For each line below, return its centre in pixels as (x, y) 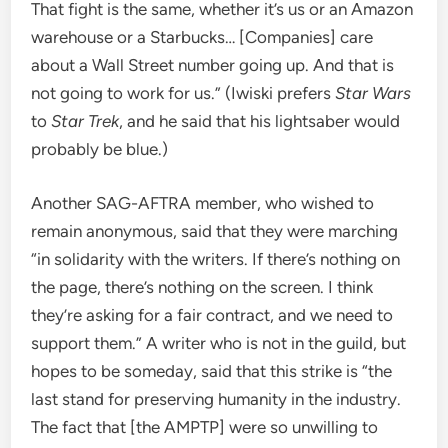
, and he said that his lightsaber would (260, 121)
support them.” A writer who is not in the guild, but (219, 342)
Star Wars (373, 93)
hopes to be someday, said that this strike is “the (212, 370)
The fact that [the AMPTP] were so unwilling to (205, 426)
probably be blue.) (100, 149)
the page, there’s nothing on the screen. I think (202, 286)
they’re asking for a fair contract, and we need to (212, 314)
